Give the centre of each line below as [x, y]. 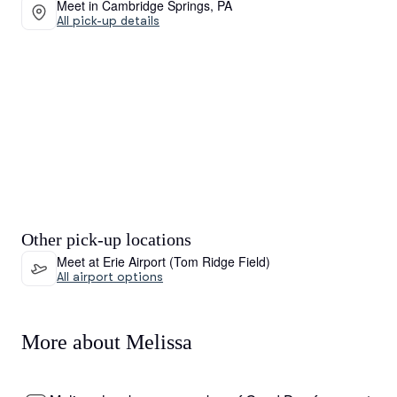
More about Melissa [107, 342]
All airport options [110, 276]
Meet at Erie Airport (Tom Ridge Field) [163, 261]
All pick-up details [108, 20]
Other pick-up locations [106, 239]
